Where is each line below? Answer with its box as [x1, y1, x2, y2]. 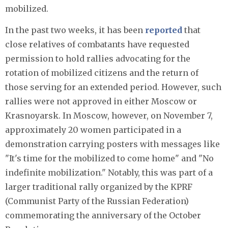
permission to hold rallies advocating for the [5, 53, 190, 64]
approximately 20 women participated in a [5, 125, 181, 135]
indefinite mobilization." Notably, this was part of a [5, 167, 213, 178]
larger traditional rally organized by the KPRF [5, 182, 192, 192]
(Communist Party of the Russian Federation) [5, 196, 189, 207]
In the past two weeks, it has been [5, 25, 145, 36]
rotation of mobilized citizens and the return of [5, 68, 198, 78]
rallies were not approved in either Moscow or [5, 96, 197, 107]
